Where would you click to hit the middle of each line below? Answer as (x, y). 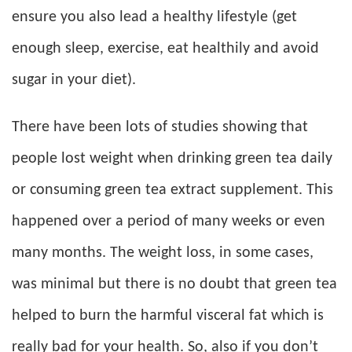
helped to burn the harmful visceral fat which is (168, 316)
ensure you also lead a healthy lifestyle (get (154, 18)
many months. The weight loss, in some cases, (163, 253)
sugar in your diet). (74, 81)
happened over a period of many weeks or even (169, 222)
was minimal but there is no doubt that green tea (174, 285)
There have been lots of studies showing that (160, 128)
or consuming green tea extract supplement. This (172, 191)
